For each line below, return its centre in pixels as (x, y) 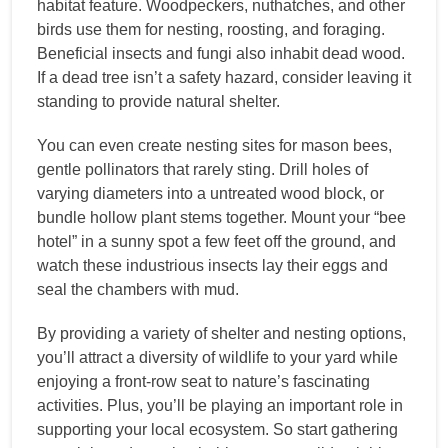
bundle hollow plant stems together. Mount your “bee (221, 217)
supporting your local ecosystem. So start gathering (217, 429)
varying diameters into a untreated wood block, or (210, 193)
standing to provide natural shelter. (158, 101)
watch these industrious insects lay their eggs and (212, 265)
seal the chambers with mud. (138, 289)
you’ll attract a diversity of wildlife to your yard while (217, 357)
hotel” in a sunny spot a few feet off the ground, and (216, 241)
